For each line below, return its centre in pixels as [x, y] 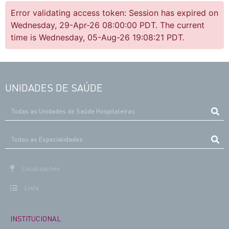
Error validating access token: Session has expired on [114, 13]
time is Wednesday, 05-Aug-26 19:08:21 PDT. [98, 38]
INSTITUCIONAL [36, 218]
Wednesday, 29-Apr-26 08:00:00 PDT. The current [108, 25]
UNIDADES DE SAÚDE [54, 87]
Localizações [41, 168]
